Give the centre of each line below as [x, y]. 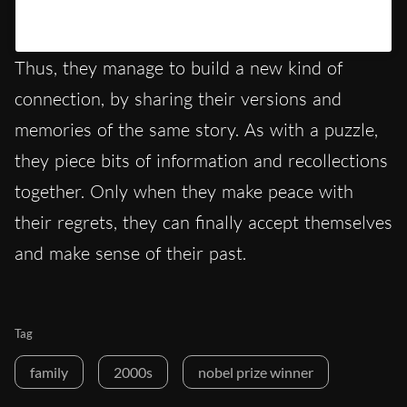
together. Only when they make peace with [184, 192]
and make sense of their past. [130, 253]
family [49, 372]
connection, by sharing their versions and [178, 99]
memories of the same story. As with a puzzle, [196, 130]
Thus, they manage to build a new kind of [179, 68]
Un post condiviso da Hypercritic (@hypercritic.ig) [203, 23]
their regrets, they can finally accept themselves [203, 223]
